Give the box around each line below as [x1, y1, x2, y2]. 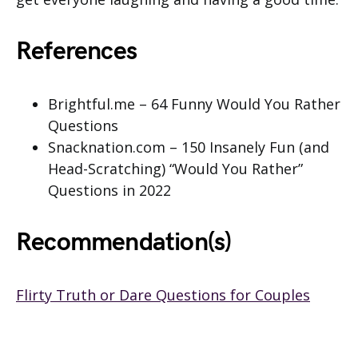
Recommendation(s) [16, 227, 232, 259]
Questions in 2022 [48, 181, 171, 201]
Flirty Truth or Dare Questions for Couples [16, 285, 310, 305]
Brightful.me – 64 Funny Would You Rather [48, 94, 340, 114]
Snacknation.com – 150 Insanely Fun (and [48, 137, 329, 157]
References [16, 36, 137, 68]
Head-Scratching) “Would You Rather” [48, 159, 303, 179]
